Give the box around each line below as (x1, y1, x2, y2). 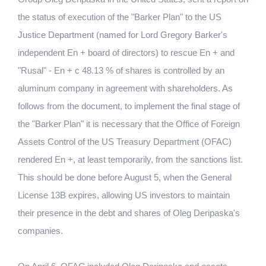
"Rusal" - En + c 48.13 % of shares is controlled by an (18, 65, 224, 75)
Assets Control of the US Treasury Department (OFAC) (18, 137, 232, 147)
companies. (18, 226, 63, 236)
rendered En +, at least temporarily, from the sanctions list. (18, 154, 243, 164)
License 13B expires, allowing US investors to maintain (18, 190, 230, 200)
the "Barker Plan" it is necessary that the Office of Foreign (18, 119, 240, 129)
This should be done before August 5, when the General (18, 172, 232, 182)
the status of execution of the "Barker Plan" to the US (18, 12, 221, 22)
